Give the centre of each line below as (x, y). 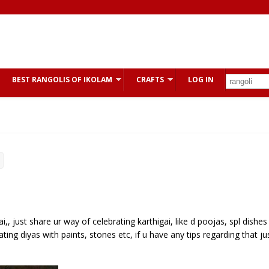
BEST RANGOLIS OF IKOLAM (62, 80)
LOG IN (201, 80)
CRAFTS (150, 80)
